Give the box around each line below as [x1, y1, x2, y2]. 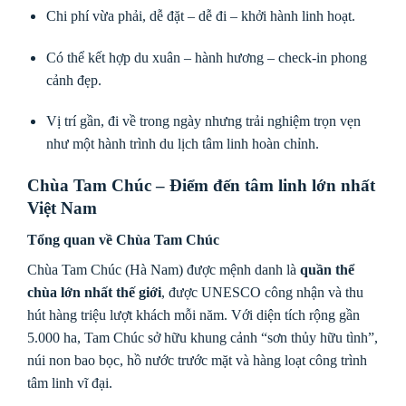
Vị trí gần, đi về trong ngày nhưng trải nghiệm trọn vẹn [45, 113, 361, 130]
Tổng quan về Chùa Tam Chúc [27, 231, 219, 247]
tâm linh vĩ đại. [27, 374, 112, 391]
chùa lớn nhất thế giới [27, 284, 161, 300]
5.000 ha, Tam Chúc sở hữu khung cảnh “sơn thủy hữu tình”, [27, 329, 378, 345]
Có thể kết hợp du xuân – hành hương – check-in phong [45, 49, 367, 65]
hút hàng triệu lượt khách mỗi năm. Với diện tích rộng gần [27, 306, 360, 323]
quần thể [300, 261, 354, 277]
